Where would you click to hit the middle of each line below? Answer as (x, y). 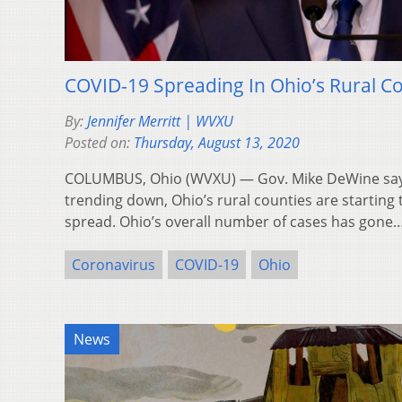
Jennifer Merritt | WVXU (160, 121)
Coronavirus (114, 264)
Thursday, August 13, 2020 (217, 142)
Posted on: (99, 142)
